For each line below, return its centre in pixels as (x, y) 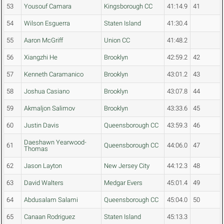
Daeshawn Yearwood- (55, 142)
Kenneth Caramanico (54, 74)
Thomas (36, 149)
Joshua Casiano (47, 91)
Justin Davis (41, 125)
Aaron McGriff (43, 40)
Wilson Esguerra (47, 23)
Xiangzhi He (41, 57)
